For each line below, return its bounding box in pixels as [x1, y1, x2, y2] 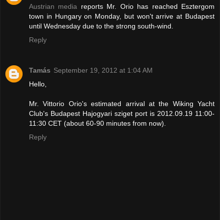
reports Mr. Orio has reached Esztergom [77, 2, 215, 10]
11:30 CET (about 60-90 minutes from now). [29, 119, 166, 127]
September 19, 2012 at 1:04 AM [54, 66, 153, 74]
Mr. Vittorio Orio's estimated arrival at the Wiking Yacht [29, 99, 215, 108]
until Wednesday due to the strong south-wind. [29, 22, 173, 30]
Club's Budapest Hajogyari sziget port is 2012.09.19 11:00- [29, 109, 215, 117]
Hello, [29, 80, 47, 88]
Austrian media [29, 2, 78, 10]
